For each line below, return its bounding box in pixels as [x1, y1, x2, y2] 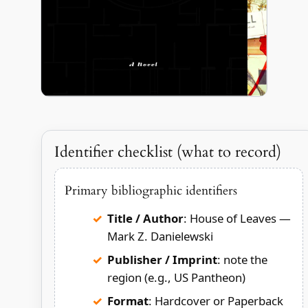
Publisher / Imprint [107, 251, 217, 267]
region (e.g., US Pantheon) [107, 269, 245, 285]
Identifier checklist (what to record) [54, 142, 281, 163]
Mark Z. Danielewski [107, 228, 213, 244]
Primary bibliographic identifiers [64, 182, 237, 200]
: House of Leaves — [183, 210, 291, 226]
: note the [217, 251, 267, 267]
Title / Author [107, 210, 184, 226]
